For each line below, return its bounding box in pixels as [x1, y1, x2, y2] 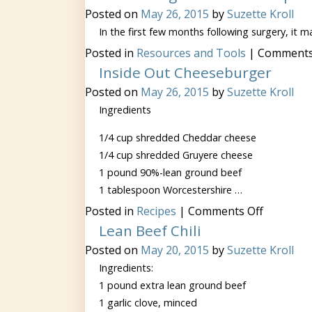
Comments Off [188, 203, 263, 219]
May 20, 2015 [141, 242, 209, 258]
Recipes [136, 203, 176, 219]
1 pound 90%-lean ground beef [99, 166, 242, 179]
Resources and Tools [136, 45, 246, 61]
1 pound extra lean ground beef [99, 279, 246, 292]
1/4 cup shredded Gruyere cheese [99, 148, 253, 162]
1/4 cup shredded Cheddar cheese [99, 131, 256, 144]
